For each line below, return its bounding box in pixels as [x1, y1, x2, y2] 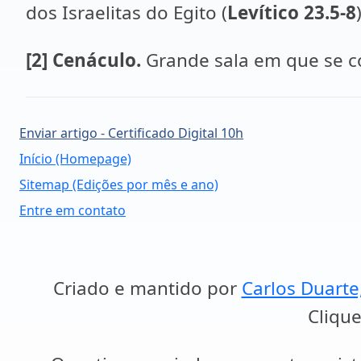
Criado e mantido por [52, 276, 242, 301]
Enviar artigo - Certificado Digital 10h [19, 124, 243, 142]
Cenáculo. [48, 48, 141, 73]
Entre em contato [19, 201, 126, 219]
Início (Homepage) [19, 150, 131, 168]
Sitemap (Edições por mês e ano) [19, 176, 218, 193]
